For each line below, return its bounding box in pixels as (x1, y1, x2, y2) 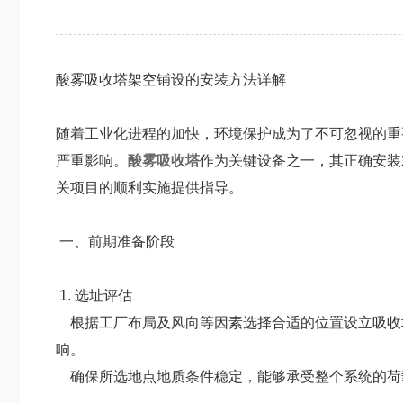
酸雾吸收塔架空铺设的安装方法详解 (56, 72, 286, 87)
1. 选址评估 (56, 288, 132, 303)
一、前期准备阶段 (56, 234, 175, 249)
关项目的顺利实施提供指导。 (56, 180, 243, 195)
